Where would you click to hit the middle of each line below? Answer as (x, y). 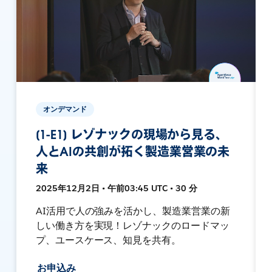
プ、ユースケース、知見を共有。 (108, 240)
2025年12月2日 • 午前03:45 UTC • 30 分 (116, 188)
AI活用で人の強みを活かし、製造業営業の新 (133, 211)
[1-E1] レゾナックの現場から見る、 (132, 134)
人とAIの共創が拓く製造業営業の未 (133, 151)
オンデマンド (65, 109)
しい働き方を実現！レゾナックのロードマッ (133, 225)
